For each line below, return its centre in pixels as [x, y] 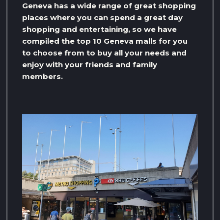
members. [42, 77]
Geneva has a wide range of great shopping [109, 6]
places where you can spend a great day [102, 18]
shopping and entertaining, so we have [99, 29]
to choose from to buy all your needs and [104, 53]
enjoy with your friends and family [90, 65]
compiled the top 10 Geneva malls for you [105, 41]
